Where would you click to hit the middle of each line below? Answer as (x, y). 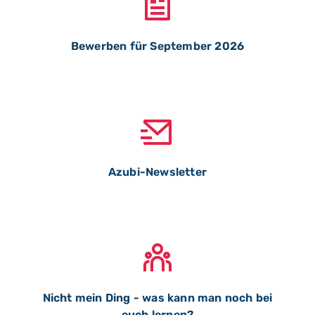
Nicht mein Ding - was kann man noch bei (157, 297)
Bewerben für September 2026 (157, 46)
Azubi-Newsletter (157, 172)
